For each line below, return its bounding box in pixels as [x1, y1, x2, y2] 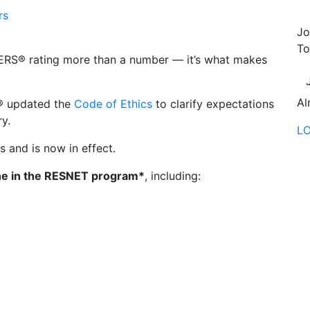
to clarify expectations [152, 97, 274, 111]
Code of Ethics [74, 97, 152, 111]
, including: [145, 169, 201, 183]
